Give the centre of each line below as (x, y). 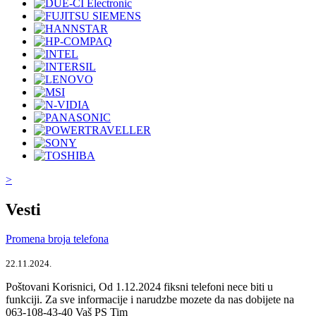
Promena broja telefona (57, 239)
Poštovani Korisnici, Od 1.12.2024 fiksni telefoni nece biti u (139, 287)
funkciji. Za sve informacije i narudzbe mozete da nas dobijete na (150, 300)
